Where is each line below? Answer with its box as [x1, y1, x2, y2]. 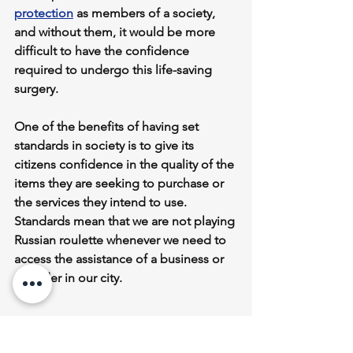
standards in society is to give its [14, 138, 197, 154]
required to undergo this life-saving [14, 62, 215, 78]
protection [14, 6, 73, 21]
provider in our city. [14, 270, 122, 286]
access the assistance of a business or [14, 251, 227, 267]
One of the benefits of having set [14, 119, 202, 135]
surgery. [14, 81, 58, 97]
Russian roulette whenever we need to [14, 232, 229, 248]
